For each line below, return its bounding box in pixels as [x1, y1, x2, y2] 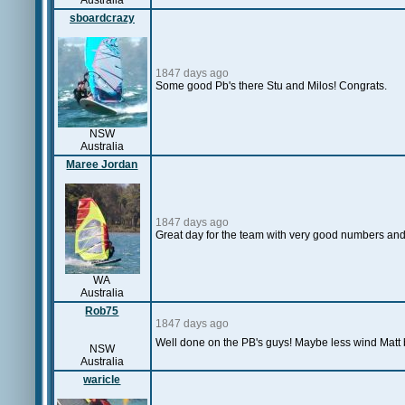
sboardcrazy [70, 12, 135, 24]
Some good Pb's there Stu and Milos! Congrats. [155, 80, 387, 92]
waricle [83, 373, 121, 386]
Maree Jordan [66, 158, 138, 171]
